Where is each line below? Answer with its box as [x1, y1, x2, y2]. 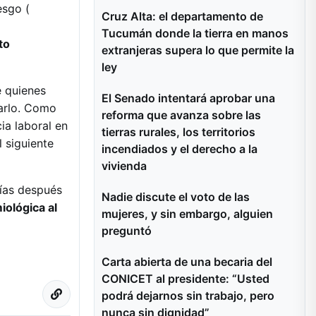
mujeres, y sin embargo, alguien [102, 207, 273, 221]
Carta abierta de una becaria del [102, 255, 272, 269]
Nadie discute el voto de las [102, 190, 250, 204]
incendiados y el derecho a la [102, 142, 257, 156]
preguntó [102, 224, 152, 238]
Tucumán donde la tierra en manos [102, 26, 288, 40]
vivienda [102, 159, 147, 173]
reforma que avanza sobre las [102, 108, 261, 122]
